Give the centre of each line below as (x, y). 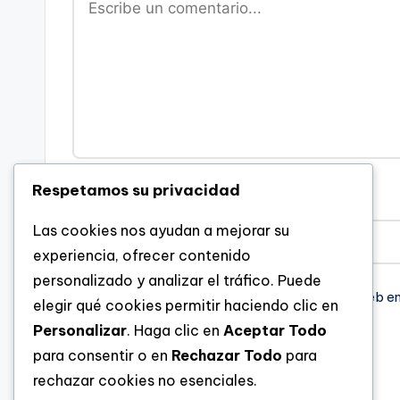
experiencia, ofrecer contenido (142, 255)
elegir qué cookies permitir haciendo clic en (186, 305)
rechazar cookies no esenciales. (145, 380)
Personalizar (80, 330)
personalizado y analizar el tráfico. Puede (177, 280)
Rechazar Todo (227, 355)
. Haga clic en (175, 330)
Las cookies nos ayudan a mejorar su (161, 230)
